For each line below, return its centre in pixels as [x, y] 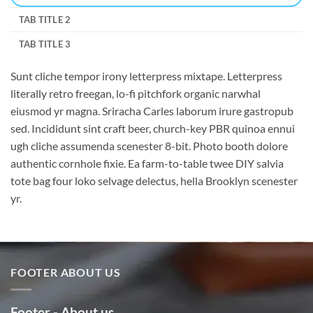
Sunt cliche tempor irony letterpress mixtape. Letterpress [146, 75]
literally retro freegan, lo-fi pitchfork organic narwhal [136, 93]
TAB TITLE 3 [45, 44]
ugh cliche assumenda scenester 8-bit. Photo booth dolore [149, 145]
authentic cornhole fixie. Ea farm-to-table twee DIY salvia [147, 163]
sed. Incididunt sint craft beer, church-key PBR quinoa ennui [153, 128]
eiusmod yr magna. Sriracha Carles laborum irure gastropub [152, 110]
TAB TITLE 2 [45, 19]
